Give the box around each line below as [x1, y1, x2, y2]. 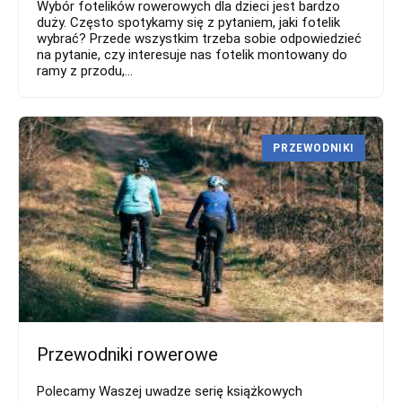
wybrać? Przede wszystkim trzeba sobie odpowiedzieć [37, 31, 362, 48]
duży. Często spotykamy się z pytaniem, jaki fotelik [37, 14, 340, 31]
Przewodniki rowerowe [37, 343, 218, 365]
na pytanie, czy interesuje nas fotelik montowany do [37, 47, 347, 64]
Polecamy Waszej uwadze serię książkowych [37, 382, 302, 399]
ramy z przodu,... [37, 63, 133, 80]
